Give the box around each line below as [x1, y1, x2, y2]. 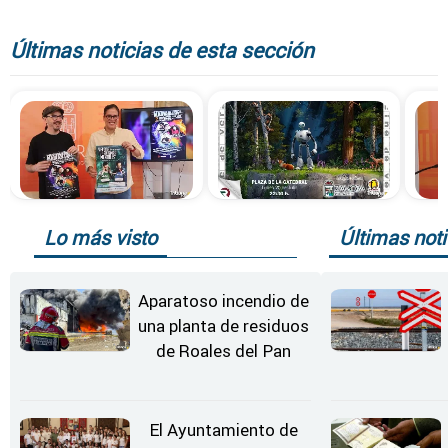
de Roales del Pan [156, 340, 292, 362]
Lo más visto [43, 225, 157, 250]
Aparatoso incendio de [138, 290, 310, 312]
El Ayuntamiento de [149, 418, 299, 441]
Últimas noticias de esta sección [10, 38, 314, 65]
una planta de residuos [138, 315, 310, 337]
